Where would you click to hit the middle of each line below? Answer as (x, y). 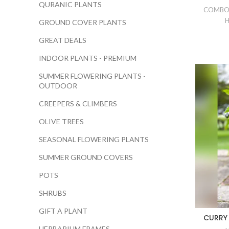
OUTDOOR (58, 86)
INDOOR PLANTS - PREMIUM (88, 58)
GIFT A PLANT (63, 211)
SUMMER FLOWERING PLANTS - (92, 76)
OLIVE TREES (61, 121)
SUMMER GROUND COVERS (86, 157)
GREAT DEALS (63, 40)
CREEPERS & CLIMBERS (78, 104)
